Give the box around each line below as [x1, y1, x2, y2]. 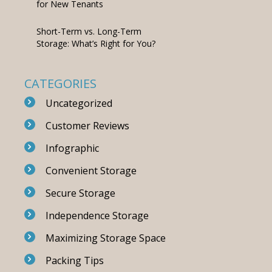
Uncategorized [45, 97, 112, 110]
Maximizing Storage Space [45, 231, 166, 245]
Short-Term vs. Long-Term [36, 25, 141, 37]
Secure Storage [45, 186, 115, 200]
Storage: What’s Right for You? [36, 38, 155, 49]
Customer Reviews [45, 119, 129, 132]
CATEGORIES [24, 75, 97, 92]
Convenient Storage [45, 164, 137, 177]
